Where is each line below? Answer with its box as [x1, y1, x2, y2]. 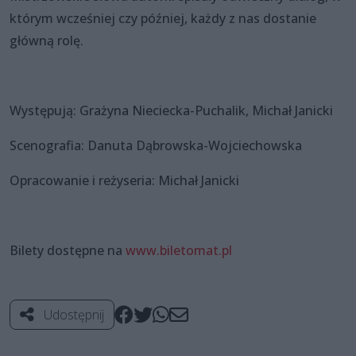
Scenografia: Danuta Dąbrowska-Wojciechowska [10, 136, 302, 154]
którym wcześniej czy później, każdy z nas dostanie [10, 9, 316, 27]
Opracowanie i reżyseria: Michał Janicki [10, 171, 239, 189]
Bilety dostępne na [10, 241, 126, 259]
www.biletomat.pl [126, 241, 232, 259]
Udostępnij [41, 305, 104, 323]
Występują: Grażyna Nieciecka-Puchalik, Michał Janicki [10, 101, 333, 119]
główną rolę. [10, 31, 83, 49]
